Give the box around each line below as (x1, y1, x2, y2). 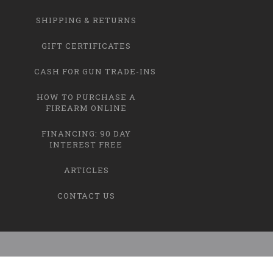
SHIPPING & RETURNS (36, 14, 136, 26)
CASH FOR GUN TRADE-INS (34, 65, 156, 77)
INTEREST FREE (49, 138, 122, 150)
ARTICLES (63, 164, 109, 175)
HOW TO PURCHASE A (37, 91, 136, 102)
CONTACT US (57, 190, 115, 201)
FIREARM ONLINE (45, 102, 127, 113)
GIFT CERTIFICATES (41, 40, 131, 51)
